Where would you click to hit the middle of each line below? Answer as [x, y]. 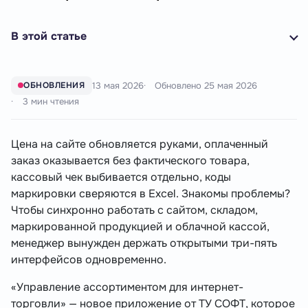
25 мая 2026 [231, 85]
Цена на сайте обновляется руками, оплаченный [140, 144]
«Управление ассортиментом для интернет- [127, 287]
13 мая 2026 [118, 85]
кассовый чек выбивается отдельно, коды [121, 177]
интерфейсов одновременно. [89, 260]
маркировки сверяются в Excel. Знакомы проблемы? [151, 194]
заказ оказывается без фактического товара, [130, 161]
